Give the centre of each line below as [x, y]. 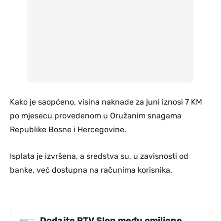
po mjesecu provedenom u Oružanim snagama [96, 115]
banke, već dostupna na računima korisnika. [91, 170]
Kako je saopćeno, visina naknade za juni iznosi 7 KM [106, 102]
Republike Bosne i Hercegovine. [68, 129]
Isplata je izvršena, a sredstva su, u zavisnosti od [99, 156]
